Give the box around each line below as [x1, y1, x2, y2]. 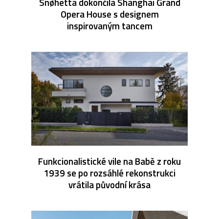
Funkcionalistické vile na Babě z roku [38, 153, 181, 168]
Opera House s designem [60, 6, 159, 21]
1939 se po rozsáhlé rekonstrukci [44, 165, 175, 180]
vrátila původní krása [68, 177, 151, 192]
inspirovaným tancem [66, 18, 153, 33]
